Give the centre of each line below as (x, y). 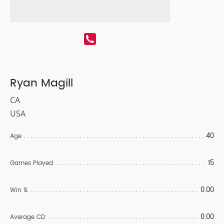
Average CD (27, 217)
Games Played (31, 163)
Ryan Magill (41, 83)
